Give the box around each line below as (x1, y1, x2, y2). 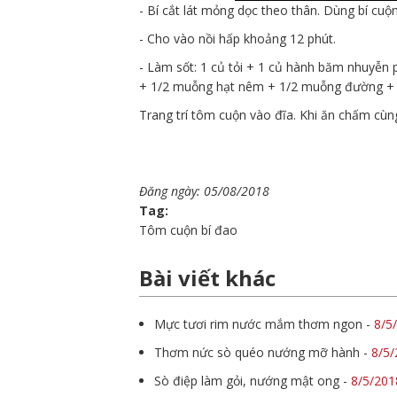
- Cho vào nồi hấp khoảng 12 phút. (139, 30, 336, 47)
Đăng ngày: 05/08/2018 (139, 183, 269, 199)
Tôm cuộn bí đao (139, 222, 237, 238)
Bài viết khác (139, 263, 276, 292)
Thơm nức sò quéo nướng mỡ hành (154, 344, 360, 361)
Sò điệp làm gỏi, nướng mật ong (154, 372, 339, 389)
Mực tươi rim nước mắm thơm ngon (154, 315, 362, 332)
